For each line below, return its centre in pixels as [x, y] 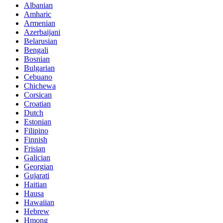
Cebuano [38, 77]
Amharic [38, 14]
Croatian [37, 104]
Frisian [35, 148]
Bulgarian [39, 68]
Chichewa [40, 86]
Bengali [36, 50]
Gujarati [37, 175]
